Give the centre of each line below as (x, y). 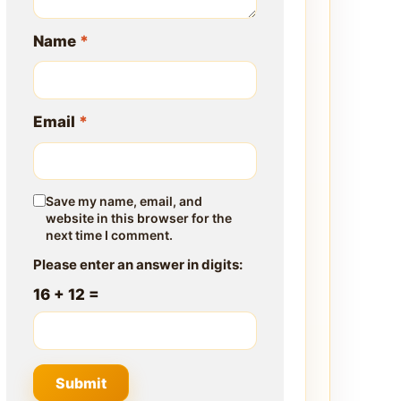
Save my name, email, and (124, 201)
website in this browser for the (139, 218)
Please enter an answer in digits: (138, 265)
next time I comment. (109, 235)
